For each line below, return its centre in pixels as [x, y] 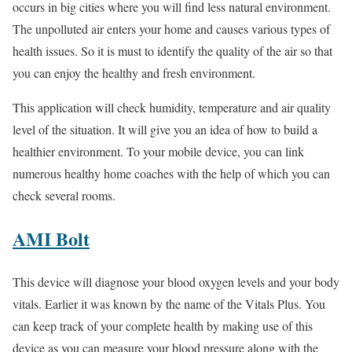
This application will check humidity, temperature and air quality [172, 108]
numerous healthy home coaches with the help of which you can [171, 174]
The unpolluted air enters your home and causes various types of [171, 29]
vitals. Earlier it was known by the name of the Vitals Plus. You [169, 304]
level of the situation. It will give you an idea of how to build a [165, 130]
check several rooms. [64, 196]
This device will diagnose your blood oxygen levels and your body [176, 282]
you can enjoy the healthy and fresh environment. [134, 73]
